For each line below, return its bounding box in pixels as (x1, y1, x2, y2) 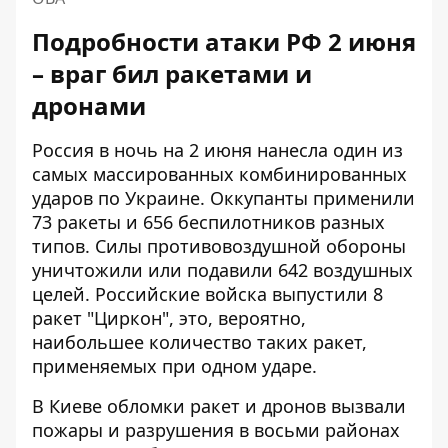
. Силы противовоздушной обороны (85, 233, 406, 258)
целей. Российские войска (32, 281, 272, 306)
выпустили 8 (272, 281, 383, 306)
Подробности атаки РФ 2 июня (32, 24, 416, 58)
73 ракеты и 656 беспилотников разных (32, 209, 385, 234)
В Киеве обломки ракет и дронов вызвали (32, 393, 406, 418)
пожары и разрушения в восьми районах (32, 417, 400, 442)
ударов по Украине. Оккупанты (32, 185, 313, 210)
